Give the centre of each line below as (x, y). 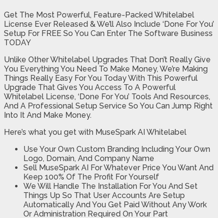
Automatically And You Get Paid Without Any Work (115, 205)
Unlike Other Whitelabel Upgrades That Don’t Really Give (107, 60)
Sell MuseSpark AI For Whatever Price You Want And (118, 168)
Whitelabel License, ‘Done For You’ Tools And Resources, (107, 97)
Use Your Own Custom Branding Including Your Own (117, 149)
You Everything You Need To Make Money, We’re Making (106, 69)
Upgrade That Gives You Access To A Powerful (90, 88)
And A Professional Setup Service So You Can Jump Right (108, 106)
